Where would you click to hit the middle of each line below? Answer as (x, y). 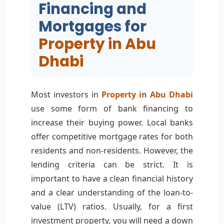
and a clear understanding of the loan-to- (112, 192)
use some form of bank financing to (112, 108)
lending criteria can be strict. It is (112, 164)
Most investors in (66, 94)
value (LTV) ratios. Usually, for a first (112, 206)
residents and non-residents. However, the (112, 150)
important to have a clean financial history (112, 178)
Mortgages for (92, 26)
